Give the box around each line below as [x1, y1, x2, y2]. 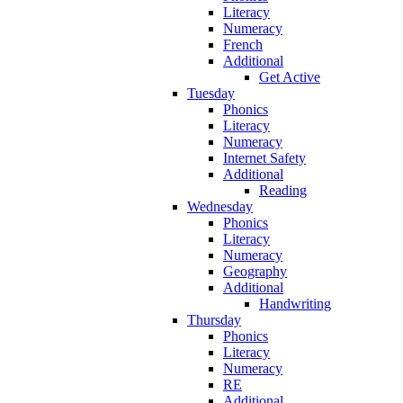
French [223, 36, 263, 52]
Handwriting [259, 295, 331, 311]
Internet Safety [223, 149, 306, 166]
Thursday [187, 311, 241, 327]
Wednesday [187, 198, 253, 214]
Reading [259, 182, 307, 198]
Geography [223, 263, 287, 279]
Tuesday [187, 85, 235, 101]
